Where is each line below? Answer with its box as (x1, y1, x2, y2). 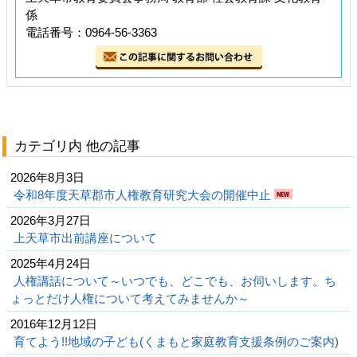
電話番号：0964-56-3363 (25, 25, 157, 39)
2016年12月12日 (10, 317, 97, 331)
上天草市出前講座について (14, 231, 160, 245)
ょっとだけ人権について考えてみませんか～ (10, 292, 253, 305)
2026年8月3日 (10, 171, 84, 184)
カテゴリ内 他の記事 (14, 139, 140, 154)
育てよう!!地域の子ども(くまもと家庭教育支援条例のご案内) (14, 335, 342, 348)
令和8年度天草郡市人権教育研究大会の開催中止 (14, 188, 274, 202)
